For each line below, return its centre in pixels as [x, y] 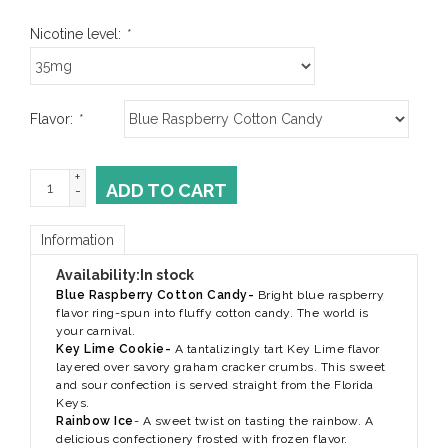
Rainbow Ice [95, 421]
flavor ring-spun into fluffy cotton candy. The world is [212, 313]
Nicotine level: [77, 34]
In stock [167, 275]
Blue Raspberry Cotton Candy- [155, 295]
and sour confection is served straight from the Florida [215, 385]
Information [77, 240]
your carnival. [95, 331]
